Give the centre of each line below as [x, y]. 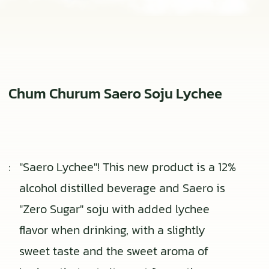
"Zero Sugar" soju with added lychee [114, 209]
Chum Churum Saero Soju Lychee [115, 93]
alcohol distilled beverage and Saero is [122, 188]
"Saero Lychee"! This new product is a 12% [128, 167]
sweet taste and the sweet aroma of [114, 251]
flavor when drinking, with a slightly [112, 230]
